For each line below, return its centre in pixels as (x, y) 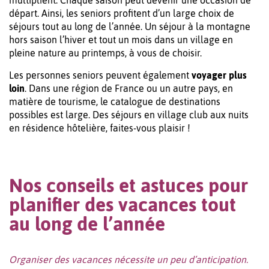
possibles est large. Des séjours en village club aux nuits (129, 115)
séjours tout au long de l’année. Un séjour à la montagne (130, 27)
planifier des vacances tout (122, 205)
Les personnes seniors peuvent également (100, 75)
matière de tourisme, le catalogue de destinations (115, 102)
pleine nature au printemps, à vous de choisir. (105, 53)
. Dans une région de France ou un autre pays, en (129, 89)
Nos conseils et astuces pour (128, 186)
